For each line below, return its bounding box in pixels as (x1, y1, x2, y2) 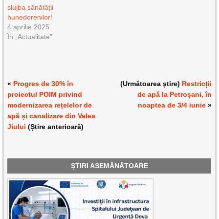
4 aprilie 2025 (7, 23, 50, 31)
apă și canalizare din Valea (7, 112, 96, 120)
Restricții (181, 80, 212, 88)
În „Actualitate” (7, 33, 53, 41)
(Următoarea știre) (120, 80, 182, 88)
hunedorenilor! (7, 13, 53, 22)
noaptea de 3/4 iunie (137, 101, 206, 109)
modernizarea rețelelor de (7, 101, 92, 109)
